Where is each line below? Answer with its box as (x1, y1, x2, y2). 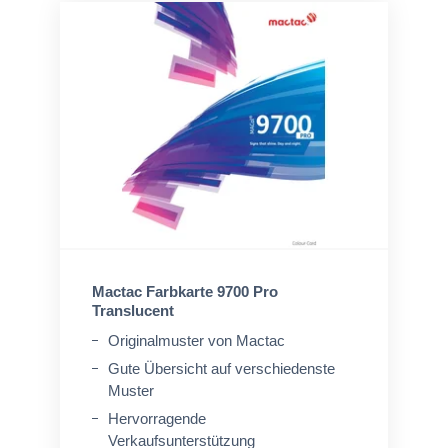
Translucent (92, 302, 174, 319)
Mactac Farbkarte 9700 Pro (92, 283, 278, 300)
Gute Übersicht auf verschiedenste (108, 360, 335, 377)
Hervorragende (108, 410, 206, 427)
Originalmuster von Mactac (108, 332, 285, 349)
